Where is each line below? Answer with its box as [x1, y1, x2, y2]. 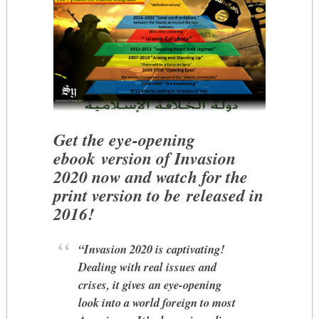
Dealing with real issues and [78, 258, 217, 275]
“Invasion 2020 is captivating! [78, 240, 226, 257]
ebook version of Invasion [53, 145, 236, 170]
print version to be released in [53, 182, 264, 207]
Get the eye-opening [53, 127, 196, 152]
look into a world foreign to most [78, 293, 236, 310]
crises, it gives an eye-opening [78, 276, 222, 293]
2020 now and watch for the [53, 164, 249, 189]
